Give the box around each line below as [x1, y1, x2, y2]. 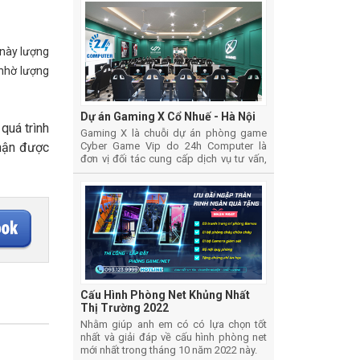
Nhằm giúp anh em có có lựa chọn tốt [80, 318, 267, 331]
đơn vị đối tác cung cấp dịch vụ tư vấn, [80, 152, 267, 165]
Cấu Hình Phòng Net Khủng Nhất [80, 288, 250, 302]
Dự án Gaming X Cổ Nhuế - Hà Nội [80, 109, 256, 123]
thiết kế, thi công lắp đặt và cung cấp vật [80, 165, 267, 178]
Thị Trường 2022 [80, 301, 169, 315]
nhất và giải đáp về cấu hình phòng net [80, 331, 267, 344]
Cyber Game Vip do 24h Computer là [80, 139, 267, 152]
